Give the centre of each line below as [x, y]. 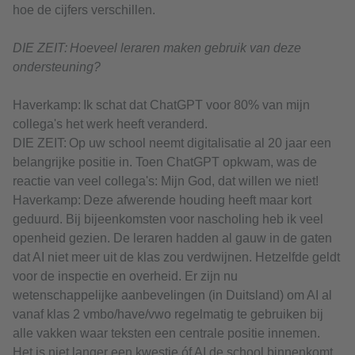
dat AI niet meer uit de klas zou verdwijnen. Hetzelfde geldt [176, 258]
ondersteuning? [57, 67]
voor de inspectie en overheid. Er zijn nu [125, 277]
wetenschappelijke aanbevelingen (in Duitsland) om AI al [172, 296]
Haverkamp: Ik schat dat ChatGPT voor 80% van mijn [161, 105]
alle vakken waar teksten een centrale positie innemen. [166, 334]
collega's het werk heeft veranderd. [110, 124]
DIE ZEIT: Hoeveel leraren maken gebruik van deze [157, 48]
